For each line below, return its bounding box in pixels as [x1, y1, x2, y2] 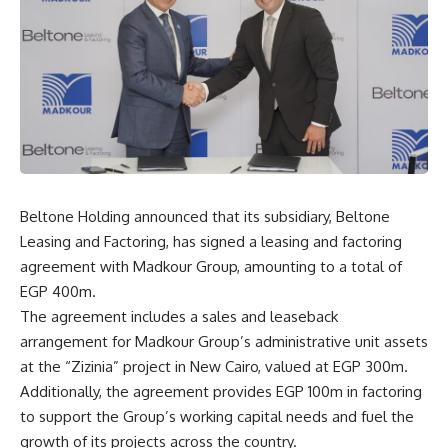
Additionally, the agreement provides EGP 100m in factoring [20, 381, 422, 401]
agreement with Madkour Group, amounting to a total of [20, 256, 402, 276]
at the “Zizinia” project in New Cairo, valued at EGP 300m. [20, 356, 408, 376]
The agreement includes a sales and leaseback [20, 306, 338, 326]
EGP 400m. [20, 281, 96, 301]
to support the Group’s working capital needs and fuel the [20, 406, 414, 426]
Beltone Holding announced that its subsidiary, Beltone [20, 206, 390, 226]
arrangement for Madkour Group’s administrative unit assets [20, 331, 428, 351]
